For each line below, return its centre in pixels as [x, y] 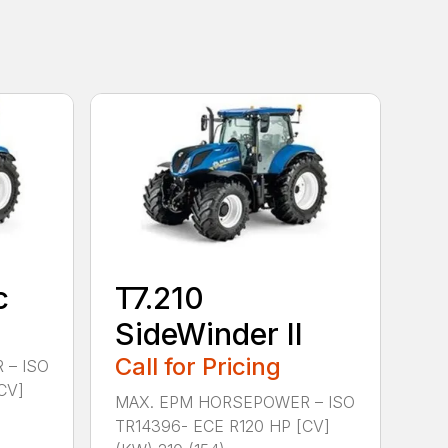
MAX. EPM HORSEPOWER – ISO [235, 401]
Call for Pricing [198, 366]
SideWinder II [209, 333]
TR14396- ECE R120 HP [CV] [223, 425]
